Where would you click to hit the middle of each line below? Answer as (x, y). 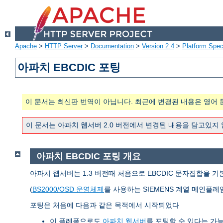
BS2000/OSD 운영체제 (68, 189)
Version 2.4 (158, 46)
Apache (26, 46)
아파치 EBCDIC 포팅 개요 (88, 157)
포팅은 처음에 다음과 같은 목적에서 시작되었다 (105, 205)
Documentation (112, 46)
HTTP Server (64, 46)
